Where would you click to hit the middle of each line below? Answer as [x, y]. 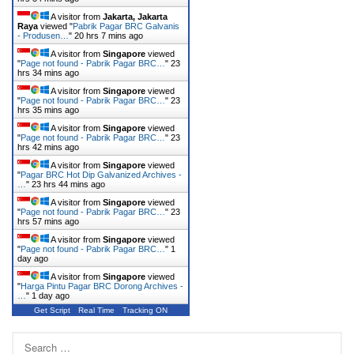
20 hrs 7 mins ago [109, 35]
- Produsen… [43, 35]
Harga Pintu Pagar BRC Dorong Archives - [102, 286]
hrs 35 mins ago [48, 72]
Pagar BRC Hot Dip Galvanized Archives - [101, 174]
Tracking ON [145, 310]
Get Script [52, 310]
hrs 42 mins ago [48, 147]
